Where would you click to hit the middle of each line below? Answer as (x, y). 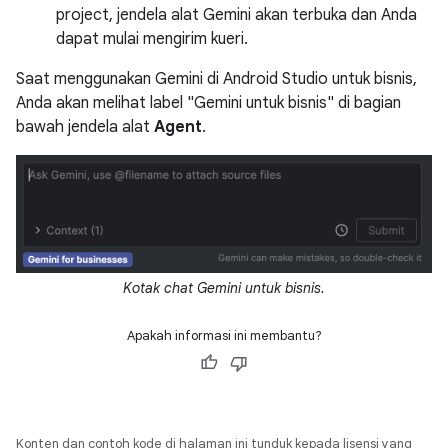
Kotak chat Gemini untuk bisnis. (224, 287)
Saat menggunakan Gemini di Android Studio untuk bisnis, (216, 79)
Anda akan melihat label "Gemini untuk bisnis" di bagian (208, 103)
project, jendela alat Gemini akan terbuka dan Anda (236, 15)
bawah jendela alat (85, 127)
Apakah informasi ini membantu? (224, 335)
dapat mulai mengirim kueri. (152, 39)
